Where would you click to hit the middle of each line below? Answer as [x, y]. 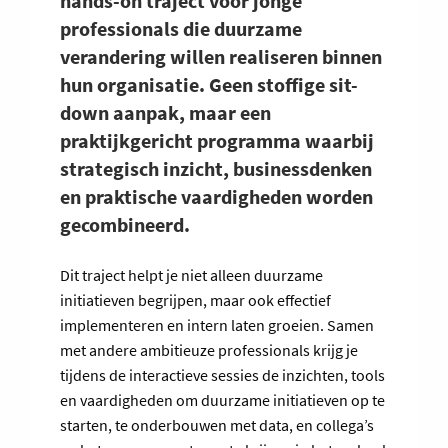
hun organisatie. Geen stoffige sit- [209, 85]
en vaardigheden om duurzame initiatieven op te [222, 400]
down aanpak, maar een [165, 113]
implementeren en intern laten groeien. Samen [217, 325]
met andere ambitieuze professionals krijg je [209, 350]
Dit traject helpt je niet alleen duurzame [191, 275]
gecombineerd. [131, 225]
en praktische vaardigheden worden [216, 197]
